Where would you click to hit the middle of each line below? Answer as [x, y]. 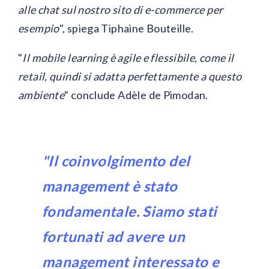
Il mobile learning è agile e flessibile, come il [128, 58]
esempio [39, 29]
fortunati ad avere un [113, 237]
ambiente [41, 95]
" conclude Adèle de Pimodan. [136, 95]
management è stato [110, 186]
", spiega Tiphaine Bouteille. [126, 29]
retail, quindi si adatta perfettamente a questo [130, 77]
